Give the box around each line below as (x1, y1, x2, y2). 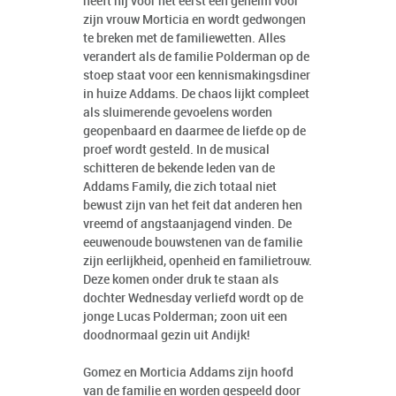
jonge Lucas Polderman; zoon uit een (83, 310, 287, 324)
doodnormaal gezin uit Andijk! (83, 329, 250, 343)
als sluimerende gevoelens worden (83, 106, 272, 120)
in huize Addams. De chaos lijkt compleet (83, 88, 309, 102)
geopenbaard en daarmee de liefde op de (83, 125, 306, 139)
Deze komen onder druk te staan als (83, 273, 278, 287)
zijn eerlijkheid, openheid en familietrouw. (83, 255, 312, 269)
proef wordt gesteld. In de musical (83, 143, 270, 157)
